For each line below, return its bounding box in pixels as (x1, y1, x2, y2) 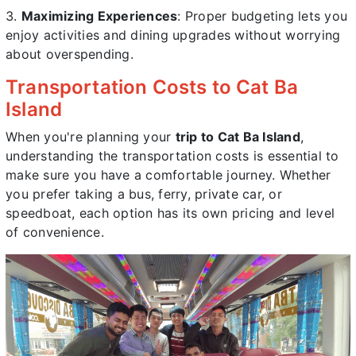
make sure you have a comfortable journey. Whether (6, 166, 331, 183)
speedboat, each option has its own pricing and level (6, 204, 335, 221)
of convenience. (6, 223, 104, 240)
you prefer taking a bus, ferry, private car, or (6, 185, 282, 202)
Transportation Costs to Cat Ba (6, 75, 299, 99)
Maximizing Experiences (21, 7, 178, 24)
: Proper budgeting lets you (177, 7, 347, 24)
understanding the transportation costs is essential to (6, 147, 339, 164)
